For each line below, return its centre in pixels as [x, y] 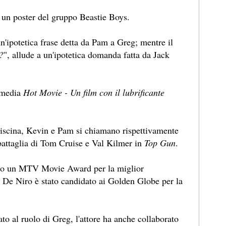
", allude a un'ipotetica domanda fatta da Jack [87, 55]
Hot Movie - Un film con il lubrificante [94, 93]
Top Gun [160, 143]
